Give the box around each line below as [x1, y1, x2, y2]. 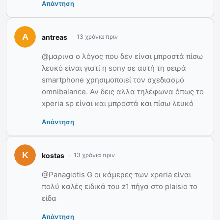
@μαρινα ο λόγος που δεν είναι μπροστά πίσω [42, 52, 203, 61]
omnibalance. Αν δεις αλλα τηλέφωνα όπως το [42, 87, 204, 97]
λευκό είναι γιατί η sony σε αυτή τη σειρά [42, 63, 186, 73]
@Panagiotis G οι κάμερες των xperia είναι [42, 170, 191, 180]
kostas [42, 151, 64, 160]
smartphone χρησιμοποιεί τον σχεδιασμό [42, 75, 184, 85]
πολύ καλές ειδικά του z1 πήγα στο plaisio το [42, 182, 197, 192]
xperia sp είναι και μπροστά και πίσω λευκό [42, 99, 193, 109]
